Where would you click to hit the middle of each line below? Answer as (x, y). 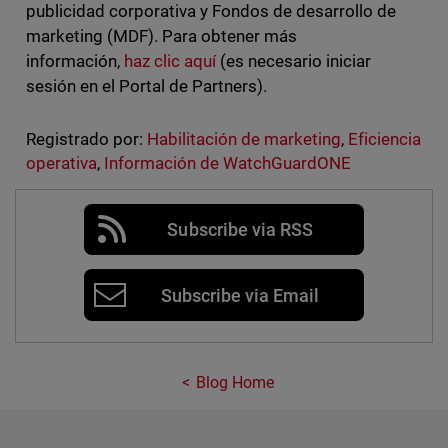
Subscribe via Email (240, 295)
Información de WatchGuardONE (227, 162)
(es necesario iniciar (293, 60)
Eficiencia (385, 138)
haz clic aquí (169, 60)
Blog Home (235, 382)
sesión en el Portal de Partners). (146, 85)
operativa (61, 162)
